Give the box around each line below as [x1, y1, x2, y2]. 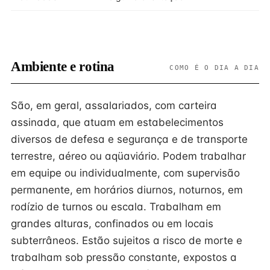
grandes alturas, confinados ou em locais [11, 218, 213, 230]
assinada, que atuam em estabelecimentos [11, 116, 224, 128]
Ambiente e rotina [11, 59, 115, 74]
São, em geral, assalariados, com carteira [11, 99, 217, 111]
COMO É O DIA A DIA [169, 64, 259, 71]
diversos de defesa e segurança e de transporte [11, 133, 248, 145]
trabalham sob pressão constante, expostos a [11, 251, 237, 263]
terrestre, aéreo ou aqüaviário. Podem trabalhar [11, 150, 246, 162]
